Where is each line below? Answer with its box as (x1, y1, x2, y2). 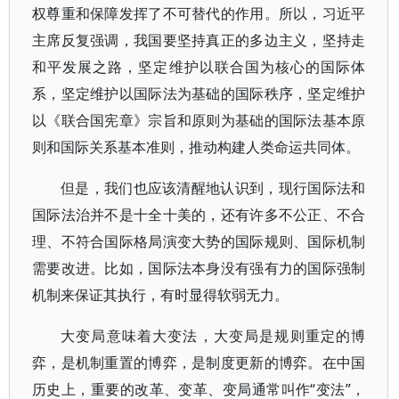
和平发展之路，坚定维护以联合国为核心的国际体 (32, 57, 366, 77)
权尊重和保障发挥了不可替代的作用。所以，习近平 (32, 4, 366, 23)
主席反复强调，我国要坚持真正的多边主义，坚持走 (32, 30, 366, 50)
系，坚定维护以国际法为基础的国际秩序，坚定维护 (32, 84, 366, 103)
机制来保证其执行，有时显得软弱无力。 (32, 285, 289, 305)
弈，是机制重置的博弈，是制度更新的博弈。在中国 (32, 353, 366, 372)
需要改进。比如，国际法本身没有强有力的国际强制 (32, 258, 366, 278)
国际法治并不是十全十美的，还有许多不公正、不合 (32, 205, 366, 224)
